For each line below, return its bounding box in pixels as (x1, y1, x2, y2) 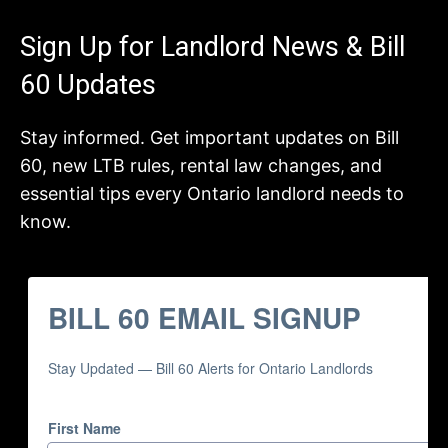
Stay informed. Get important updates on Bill (20, 127, 399, 148)
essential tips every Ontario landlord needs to (20, 183, 404, 204)
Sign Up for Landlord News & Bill (20, 31, 405, 63)
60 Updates (20, 69, 156, 101)
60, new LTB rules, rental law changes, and (20, 155, 382, 176)
